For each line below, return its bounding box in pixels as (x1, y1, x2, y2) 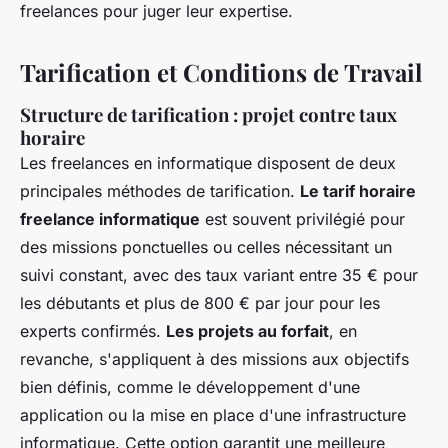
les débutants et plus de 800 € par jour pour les (20, 293, 380, 314)
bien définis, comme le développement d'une (20, 377, 360, 398)
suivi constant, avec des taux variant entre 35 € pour (20, 265, 418, 286)
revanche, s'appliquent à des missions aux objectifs (20, 349, 409, 370)
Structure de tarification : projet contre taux (20, 102, 397, 128)
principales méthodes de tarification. (20, 181, 300, 202)
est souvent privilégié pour (200, 209, 405, 230)
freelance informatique (20, 209, 200, 230)
